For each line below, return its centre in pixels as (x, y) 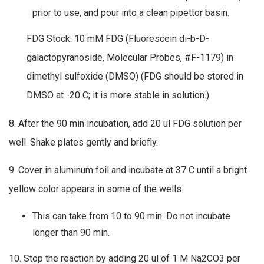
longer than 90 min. (71, 233)
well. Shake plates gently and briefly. (83, 142)
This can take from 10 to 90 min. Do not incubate (131, 216)
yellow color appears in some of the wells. (96, 189)
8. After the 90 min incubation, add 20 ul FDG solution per (125, 123)
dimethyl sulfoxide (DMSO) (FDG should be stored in (135, 77)
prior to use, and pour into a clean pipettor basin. (131, 13)
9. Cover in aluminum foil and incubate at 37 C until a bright (128, 170)
